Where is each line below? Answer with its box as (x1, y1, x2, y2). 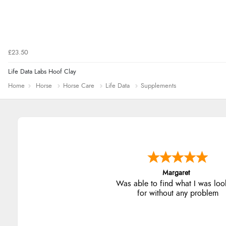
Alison (166, 169, 185, 177)
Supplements (141, 82, 176, 89)
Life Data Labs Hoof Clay (8, 68, 76, 75)
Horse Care (63, 82, 94, 89)
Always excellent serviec (136, 180, 219, 188)
